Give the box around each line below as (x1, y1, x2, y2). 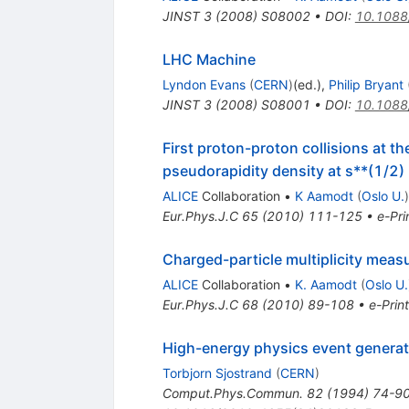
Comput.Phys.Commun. (162, 385, 303, 402)
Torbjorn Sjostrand (162, 365, 272, 382)
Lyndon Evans (162, 77, 246, 93)
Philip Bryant (328, 77, 404, 93)
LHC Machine (162, 50, 256, 69)
